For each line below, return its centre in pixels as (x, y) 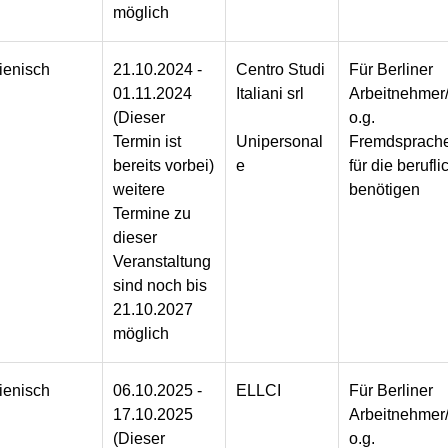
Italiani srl (270, 94)
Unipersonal (280, 142)
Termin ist (147, 142)
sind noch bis (160, 286)
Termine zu (152, 214)
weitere (139, 190)
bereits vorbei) (164, 166)
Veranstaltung (162, 262)
